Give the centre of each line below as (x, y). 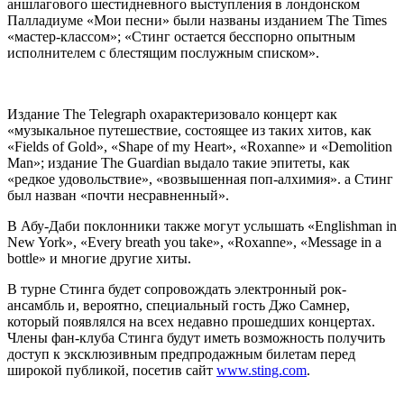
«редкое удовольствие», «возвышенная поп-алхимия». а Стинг (200, 179)
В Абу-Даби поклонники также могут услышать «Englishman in (202, 226)
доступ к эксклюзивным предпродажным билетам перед (181, 354)
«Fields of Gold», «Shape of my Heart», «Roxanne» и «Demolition (200, 147)
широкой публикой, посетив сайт (112, 371)
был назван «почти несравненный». (118, 196)
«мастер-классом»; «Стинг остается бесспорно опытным (181, 37)
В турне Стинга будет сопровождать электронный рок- (177, 289)
